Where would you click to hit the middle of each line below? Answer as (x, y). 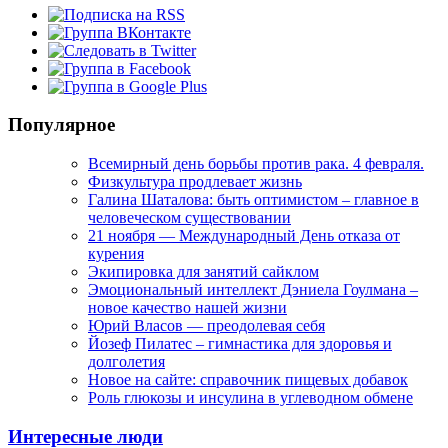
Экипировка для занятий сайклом (203, 271)
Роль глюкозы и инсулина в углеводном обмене (250, 397)
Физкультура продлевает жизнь (195, 181)
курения (116, 253)
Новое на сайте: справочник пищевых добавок (248, 379)
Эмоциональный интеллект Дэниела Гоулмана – (253, 289)
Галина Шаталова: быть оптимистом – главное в (253, 199)
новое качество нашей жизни (187, 307)
